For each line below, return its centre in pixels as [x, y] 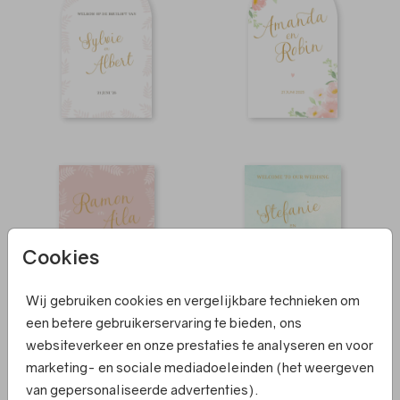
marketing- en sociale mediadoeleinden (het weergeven [200, 367]
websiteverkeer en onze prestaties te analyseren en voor [200, 344]
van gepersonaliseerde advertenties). [142, 389]
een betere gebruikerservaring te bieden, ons [164, 322]
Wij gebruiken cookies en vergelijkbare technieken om [193, 300]
